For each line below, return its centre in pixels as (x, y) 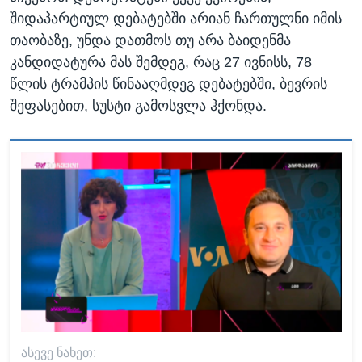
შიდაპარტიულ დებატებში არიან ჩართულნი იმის (176, 19)
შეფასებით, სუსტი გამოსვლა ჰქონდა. (138, 106)
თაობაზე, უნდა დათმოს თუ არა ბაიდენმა (150, 41)
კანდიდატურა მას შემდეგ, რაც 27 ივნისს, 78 (161, 63)
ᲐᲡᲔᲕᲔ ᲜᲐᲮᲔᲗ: (58, 353)
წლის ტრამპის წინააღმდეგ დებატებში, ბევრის (168, 84)
